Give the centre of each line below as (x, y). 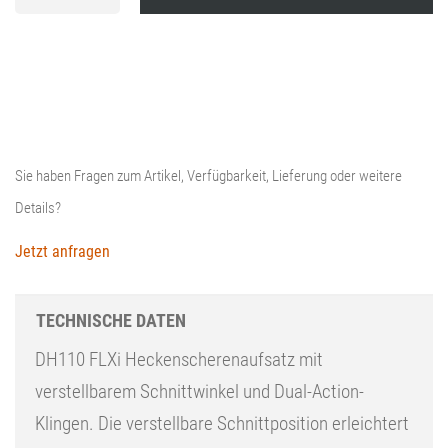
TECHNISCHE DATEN (111, 320)
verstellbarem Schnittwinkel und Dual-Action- (199, 391)
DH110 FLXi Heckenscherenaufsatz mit (179, 359)
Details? (38, 207)
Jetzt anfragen (62, 251)
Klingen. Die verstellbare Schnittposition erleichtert (222, 423)
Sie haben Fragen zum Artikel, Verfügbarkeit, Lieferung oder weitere (208, 175)
